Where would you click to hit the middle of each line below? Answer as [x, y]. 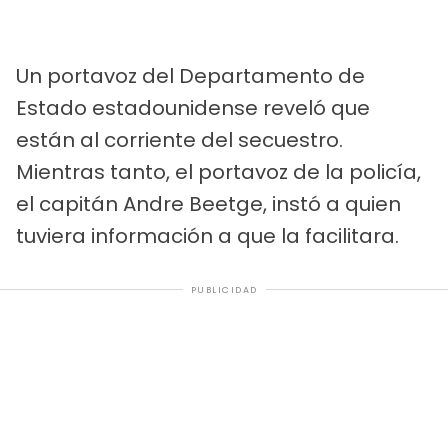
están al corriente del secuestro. [179, 139]
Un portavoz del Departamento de [190, 75]
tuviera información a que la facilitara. [207, 235]
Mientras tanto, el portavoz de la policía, [218, 171]
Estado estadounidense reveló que [193, 107]
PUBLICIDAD [224, 289]
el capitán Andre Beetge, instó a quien [208, 203]
